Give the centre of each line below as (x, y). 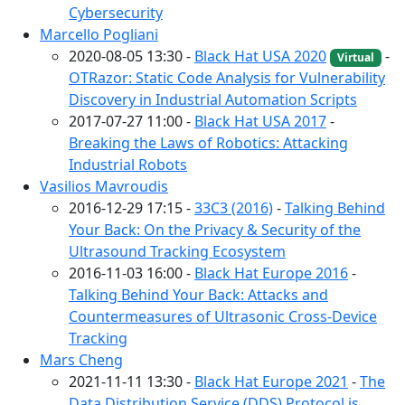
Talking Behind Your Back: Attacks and (198, 294)
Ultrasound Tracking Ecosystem (177, 251)
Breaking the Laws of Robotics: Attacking (208, 142)
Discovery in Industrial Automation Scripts (213, 99)
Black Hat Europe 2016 (271, 273)
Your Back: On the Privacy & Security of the (215, 229)
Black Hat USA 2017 (260, 121)
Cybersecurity (116, 12)
